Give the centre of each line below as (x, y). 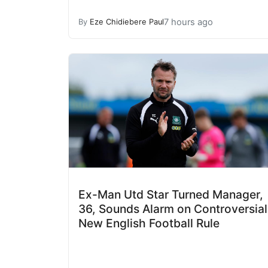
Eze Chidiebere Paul (127, 22)
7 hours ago (188, 22)
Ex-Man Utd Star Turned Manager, (171, 195)
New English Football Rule (149, 223)
